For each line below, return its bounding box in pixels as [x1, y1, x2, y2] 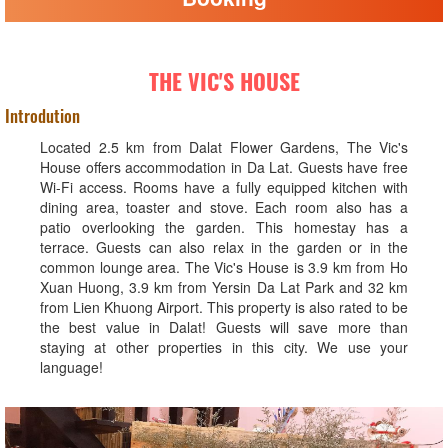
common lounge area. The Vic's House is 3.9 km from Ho [40, 257, 408, 277]
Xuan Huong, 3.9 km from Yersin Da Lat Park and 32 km [40, 277, 408, 297]
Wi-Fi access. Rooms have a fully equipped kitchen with [40, 177, 408, 197]
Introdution [5, 103, 80, 128]
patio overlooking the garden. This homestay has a [40, 217, 408, 237]
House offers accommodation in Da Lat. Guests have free [40, 157, 408, 177]
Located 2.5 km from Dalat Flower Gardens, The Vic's [40, 137, 408, 157]
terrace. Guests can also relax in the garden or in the [40, 237, 408, 257]
